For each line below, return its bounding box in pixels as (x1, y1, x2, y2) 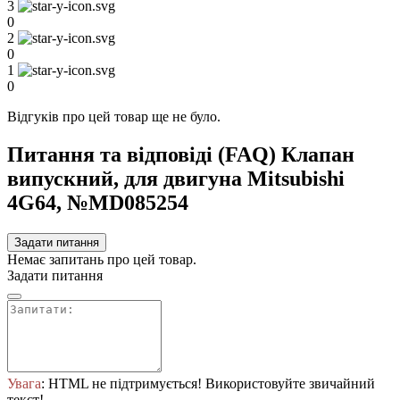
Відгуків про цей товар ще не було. (7, 109, 221, 125)
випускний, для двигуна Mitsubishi (7, 167, 345, 191)
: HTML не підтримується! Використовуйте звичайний (41, 376, 375, 392)
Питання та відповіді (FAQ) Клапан (7, 143, 354, 167)
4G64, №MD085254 (7, 191, 188, 215)
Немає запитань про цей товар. (7, 252, 196, 268)
